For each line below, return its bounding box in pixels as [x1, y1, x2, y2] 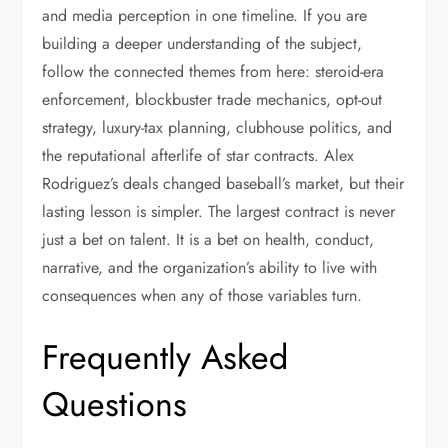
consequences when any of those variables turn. [42, 284, 363, 307]
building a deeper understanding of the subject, [42, 32, 363, 55]
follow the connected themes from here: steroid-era [42, 60, 385, 83]
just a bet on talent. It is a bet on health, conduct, [42, 228, 375, 251]
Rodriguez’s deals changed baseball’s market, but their [42, 172, 405, 195]
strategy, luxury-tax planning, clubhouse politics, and [42, 116, 393, 139]
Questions [42, 380, 188, 429]
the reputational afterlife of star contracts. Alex [42, 144, 355, 167]
